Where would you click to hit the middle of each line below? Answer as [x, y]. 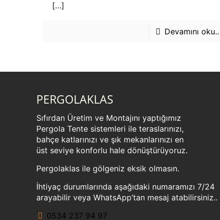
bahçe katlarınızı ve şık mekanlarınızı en [110, 139]
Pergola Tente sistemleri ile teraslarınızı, [110, 129]
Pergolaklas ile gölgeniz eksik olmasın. [108, 168]
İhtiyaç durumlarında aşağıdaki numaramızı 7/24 [125, 187]
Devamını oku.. [192, 31]
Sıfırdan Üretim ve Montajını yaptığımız [109, 118]
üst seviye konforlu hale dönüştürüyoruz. [112, 150]
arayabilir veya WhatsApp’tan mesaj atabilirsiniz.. [127, 197]
